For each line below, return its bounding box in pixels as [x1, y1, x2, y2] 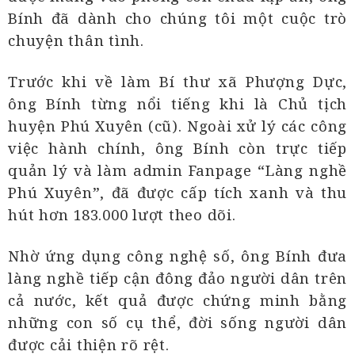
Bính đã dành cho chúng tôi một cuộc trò [8, 8, 347, 29]
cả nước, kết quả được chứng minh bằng [8, 290, 347, 311]
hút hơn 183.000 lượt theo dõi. [8, 204, 236, 225]
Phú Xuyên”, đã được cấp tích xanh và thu [8, 182, 347, 203]
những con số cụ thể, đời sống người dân [8, 312, 347, 333]
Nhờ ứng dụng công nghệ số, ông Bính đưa [8, 246, 347, 266]
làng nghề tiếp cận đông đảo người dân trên [8, 268, 347, 288]
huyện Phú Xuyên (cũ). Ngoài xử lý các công [8, 116, 347, 136]
